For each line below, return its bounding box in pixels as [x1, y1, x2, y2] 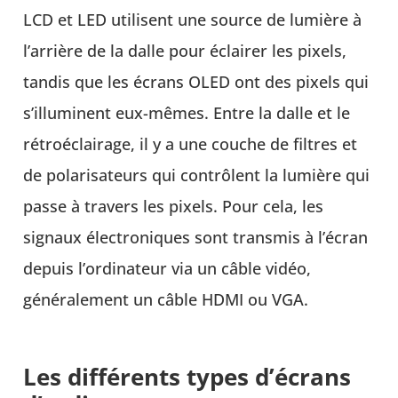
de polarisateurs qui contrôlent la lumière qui [23, 163, 370, 186]
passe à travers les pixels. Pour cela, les [23, 195, 324, 217]
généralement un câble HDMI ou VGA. [23, 288, 309, 310]
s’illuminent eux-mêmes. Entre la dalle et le [23, 101, 351, 123]
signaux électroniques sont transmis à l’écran [23, 226, 369, 248]
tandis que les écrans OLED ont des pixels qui [23, 70, 370, 92]
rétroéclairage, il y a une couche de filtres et [23, 132, 358, 155]
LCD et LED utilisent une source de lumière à [23, 8, 362, 30]
